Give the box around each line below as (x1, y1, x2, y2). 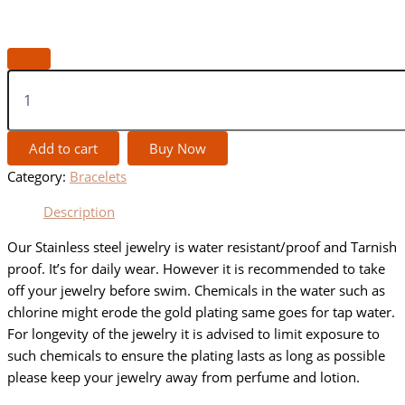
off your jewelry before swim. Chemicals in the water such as (7, 280, 385, 299)
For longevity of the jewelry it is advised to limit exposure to (7, 324, 380, 343)
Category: (7, 167, 70, 186)
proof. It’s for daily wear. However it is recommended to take (7, 259, 385, 278)
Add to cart (29, 139, 98, 158)
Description (43, 202, 115, 221)
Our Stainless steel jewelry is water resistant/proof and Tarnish (7, 237, 397, 256)
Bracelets (70, 167, 127, 186)
